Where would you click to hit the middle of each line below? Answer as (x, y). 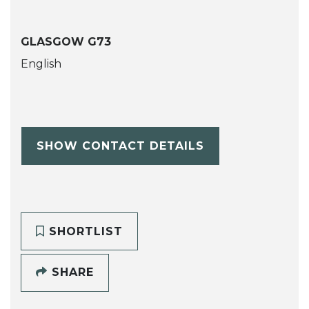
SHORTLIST (83, 231)
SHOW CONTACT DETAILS (120, 146)
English (41, 64)
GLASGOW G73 (66, 42)
